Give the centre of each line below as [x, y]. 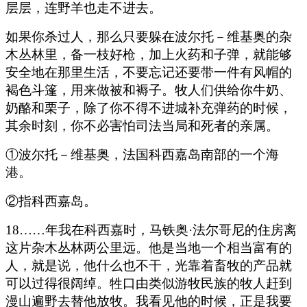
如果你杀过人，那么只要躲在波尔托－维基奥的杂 [149, 36]
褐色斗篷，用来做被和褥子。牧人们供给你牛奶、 [149, 90]
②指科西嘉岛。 [51, 201]
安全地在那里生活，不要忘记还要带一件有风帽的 [149, 72]
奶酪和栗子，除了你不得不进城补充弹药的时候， [149, 108]
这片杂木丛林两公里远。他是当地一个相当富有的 [149, 247]
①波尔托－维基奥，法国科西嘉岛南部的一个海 [142, 154]
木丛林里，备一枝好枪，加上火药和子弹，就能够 [149, 54]
